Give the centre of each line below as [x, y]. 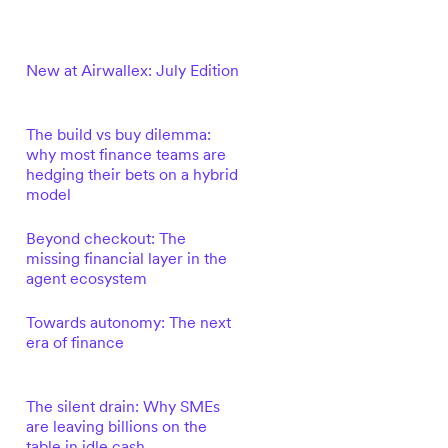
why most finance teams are [125, 154]
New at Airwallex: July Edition [132, 70]
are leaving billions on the [116, 426]
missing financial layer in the [126, 258]
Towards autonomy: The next [128, 322]
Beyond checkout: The [105, 238]
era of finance [74, 342]
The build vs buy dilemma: [118, 134]
